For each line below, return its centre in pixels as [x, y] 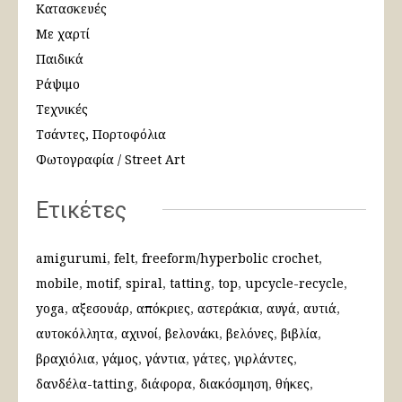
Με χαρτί [63, 34]
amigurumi [71, 258]
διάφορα [166, 384]
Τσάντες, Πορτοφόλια [101, 135]
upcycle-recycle [294, 284]
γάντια [166, 359]
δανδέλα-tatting [85, 384]
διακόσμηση [234, 384]
